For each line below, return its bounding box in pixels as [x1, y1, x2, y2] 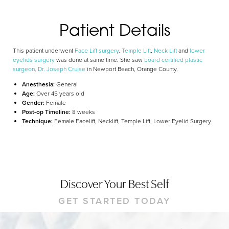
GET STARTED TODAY [58, 194, 171, 208]
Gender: [22, 98, 46, 107]
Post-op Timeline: [22, 107, 72, 117]
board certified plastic [144, 55, 202, 64]
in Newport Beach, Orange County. [85, 64, 178, 74]
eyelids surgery [13, 55, 55, 64]
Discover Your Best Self [60, 174, 169, 192]
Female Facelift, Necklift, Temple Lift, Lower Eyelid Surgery [54, 117, 211, 126]
